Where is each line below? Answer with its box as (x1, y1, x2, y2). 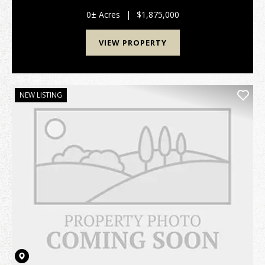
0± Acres (86, 9, 120, 20)
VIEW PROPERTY (98, 37, 167, 48)
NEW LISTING (20, 90, 62, 100)
